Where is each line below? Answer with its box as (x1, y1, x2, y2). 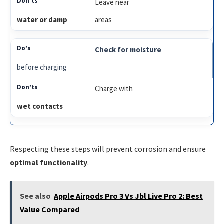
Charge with (95, 83, 133, 93)
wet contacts (17, 101, 63, 111)
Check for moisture (95, 44, 162, 54)
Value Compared (19, 204, 79, 215)
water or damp (17, 14, 67, 24)
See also (19, 191, 51, 201)
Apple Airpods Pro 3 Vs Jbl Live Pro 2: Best (53, 191, 203, 201)
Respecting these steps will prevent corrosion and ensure (10, 143, 206, 154)
